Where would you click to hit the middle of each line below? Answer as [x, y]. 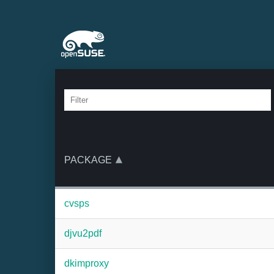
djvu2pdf [83, 233]
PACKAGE [88, 160]
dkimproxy [87, 263]
